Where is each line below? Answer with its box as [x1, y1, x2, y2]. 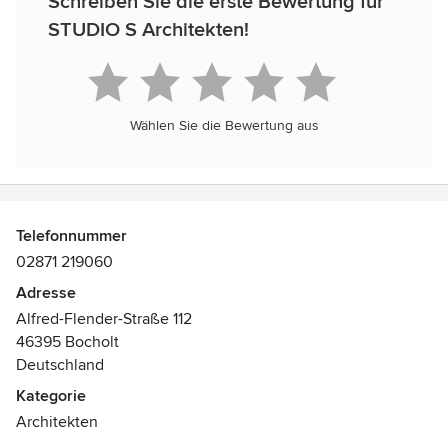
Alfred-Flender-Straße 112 [16, 309, 192, 329]
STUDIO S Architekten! [48, 18, 249, 42]
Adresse [16, 283, 76, 303]
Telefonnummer [16, 226, 127, 246]
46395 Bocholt [16, 332, 119, 352]
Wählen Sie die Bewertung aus [129, 117, 319, 134]
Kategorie [16, 386, 86, 406]
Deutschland [16, 355, 104, 375]
